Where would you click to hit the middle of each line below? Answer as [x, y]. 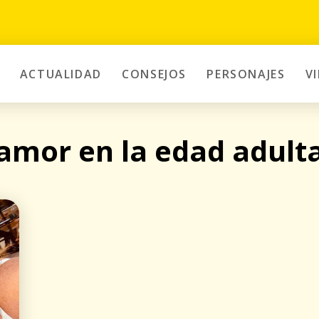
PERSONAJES [246, 74]
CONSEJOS [154, 74]
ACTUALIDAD [61, 74]
